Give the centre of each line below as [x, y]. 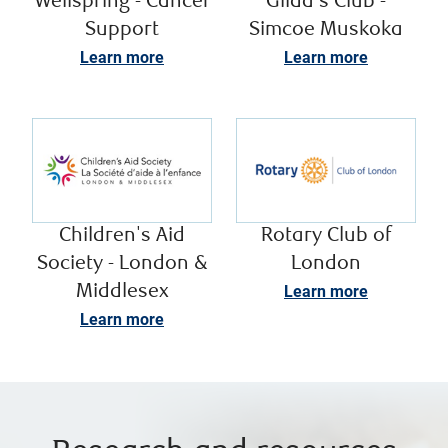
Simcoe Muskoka [326, 30]
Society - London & [122, 265]
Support [122, 30]
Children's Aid [122, 237]
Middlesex [122, 293]
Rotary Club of [326, 237]
